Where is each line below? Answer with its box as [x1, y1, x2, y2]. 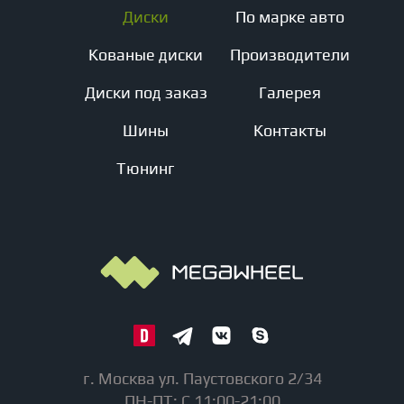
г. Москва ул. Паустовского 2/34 [82, 369, 322, 388]
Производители [230, 45, 350, 64]
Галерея [259, 83, 321, 102]
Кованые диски [88, 45, 203, 64]
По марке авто [235, 7, 344, 26]
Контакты [253, 121, 326, 140]
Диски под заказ [84, 83, 207, 102]
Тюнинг [116, 159, 175, 178]
